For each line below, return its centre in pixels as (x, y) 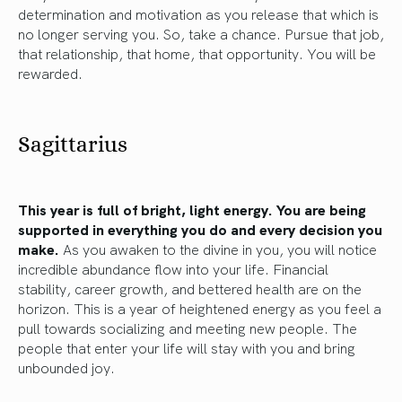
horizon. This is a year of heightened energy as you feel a (200, 307)
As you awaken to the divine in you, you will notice (218, 248)
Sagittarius (73, 144)
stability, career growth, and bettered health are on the (190, 288)
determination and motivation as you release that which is (198, 13)
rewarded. (50, 72)
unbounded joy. (66, 367)
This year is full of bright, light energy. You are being (192, 209)
